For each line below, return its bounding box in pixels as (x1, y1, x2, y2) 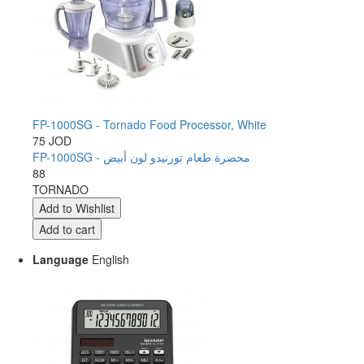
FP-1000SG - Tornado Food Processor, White (32, 116, 266, 132)
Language (32, 251, 89, 267)
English (89, 251, 129, 267)
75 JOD (32, 132, 71, 149)
